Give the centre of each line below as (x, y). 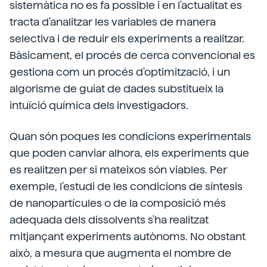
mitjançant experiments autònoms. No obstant (128, 236)
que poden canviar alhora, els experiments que (129, 153)
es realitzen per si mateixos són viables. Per (118, 169)
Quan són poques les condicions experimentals (130, 136)
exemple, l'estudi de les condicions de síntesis (126, 186)
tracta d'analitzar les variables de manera (113, 21)
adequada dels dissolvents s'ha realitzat (109, 219)
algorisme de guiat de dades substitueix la (117, 88)
